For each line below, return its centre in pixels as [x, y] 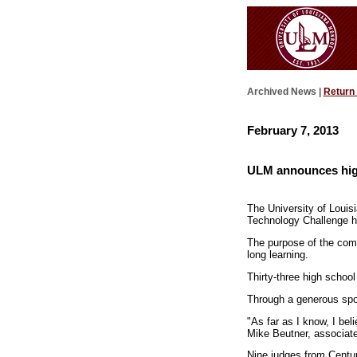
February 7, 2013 [292, 130]
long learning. [277, 255]
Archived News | [285, 92]
